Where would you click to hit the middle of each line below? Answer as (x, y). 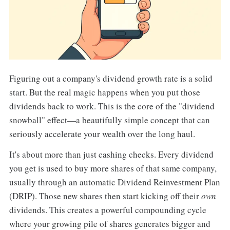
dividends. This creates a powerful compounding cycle (108, 210)
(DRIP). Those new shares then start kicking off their (105, 196)
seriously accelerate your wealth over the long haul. (102, 133)
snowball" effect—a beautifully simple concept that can (109, 120)
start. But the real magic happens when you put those (104, 92)
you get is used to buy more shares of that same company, (113, 168)
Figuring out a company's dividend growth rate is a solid (111, 78)
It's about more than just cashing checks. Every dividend (111, 155)
